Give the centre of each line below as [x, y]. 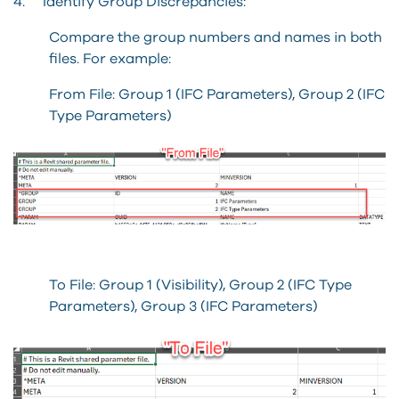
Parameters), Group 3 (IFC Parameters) [183, 306]
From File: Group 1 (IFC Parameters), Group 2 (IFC [217, 94]
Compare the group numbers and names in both [216, 37]
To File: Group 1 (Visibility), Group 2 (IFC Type [200, 285]
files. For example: [110, 58]
